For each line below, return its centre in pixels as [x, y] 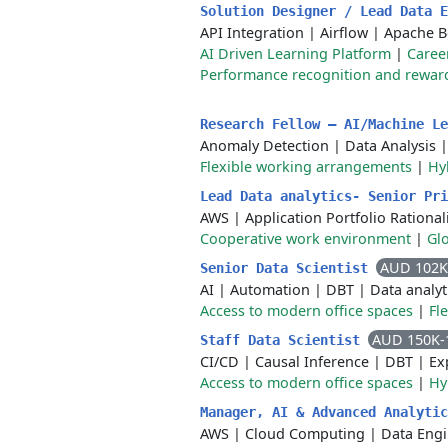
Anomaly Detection [264, 145]
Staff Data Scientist [284, 340]
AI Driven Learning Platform [295, 53]
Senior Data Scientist [288, 268]
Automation [270, 289]
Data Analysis [390, 145]
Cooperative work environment [305, 238]
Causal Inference [312, 361]
